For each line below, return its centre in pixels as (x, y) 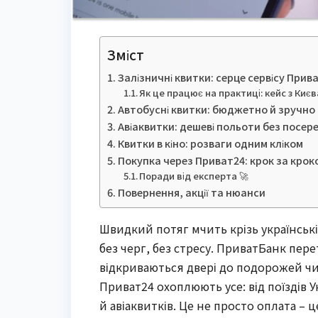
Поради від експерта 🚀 (194, 175)
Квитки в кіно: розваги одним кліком (210, 143)
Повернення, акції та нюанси (191, 192)
